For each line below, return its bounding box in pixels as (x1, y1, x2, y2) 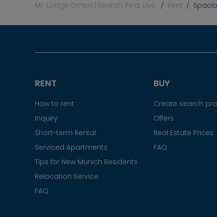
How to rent (35, 98, 74, 108)
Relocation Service (35, 171, 98, 181)
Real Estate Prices (153, 127, 214, 138)
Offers (153, 113, 174, 123)
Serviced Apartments (35, 142, 108, 152)
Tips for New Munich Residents (35, 156, 138, 167)
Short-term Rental (35, 127, 96, 138)
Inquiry (35, 113, 58, 123)
